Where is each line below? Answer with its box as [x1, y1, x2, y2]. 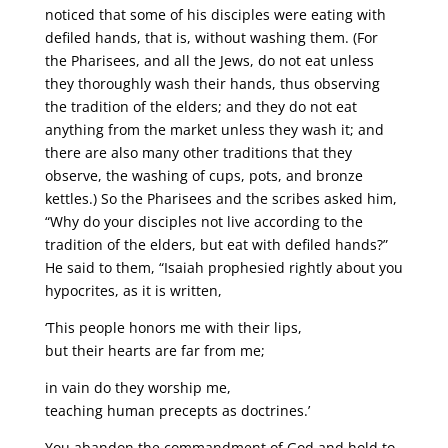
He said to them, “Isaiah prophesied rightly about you [44, 257, 403, 277]
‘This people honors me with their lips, [44, 317, 302, 337]
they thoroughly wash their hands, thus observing [44, 73, 380, 93]
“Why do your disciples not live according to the [44, 211, 363, 231]
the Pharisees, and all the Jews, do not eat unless [44, 50, 374, 70]
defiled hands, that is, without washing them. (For [44, 27, 378, 47]
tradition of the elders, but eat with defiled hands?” [44, 234, 388, 254]
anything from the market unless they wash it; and [44, 119, 384, 139]
